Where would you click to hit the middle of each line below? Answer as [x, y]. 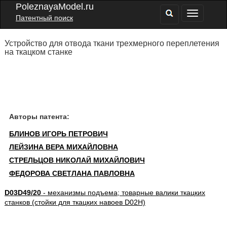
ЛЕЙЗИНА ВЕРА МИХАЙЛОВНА [63, 147]
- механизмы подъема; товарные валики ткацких [123, 193]
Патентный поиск [44, 18]
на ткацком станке [38, 52]
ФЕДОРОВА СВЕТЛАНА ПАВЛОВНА [72, 173]
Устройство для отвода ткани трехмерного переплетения [112, 43]
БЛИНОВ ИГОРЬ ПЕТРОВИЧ [58, 134]
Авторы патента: [39, 117]
